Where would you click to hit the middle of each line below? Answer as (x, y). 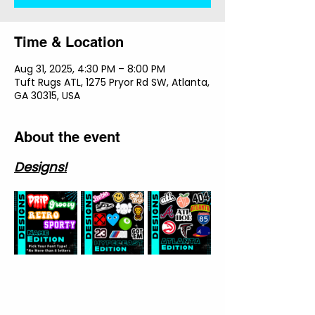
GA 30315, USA (47, 95)
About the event (67, 137)
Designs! (40, 167)
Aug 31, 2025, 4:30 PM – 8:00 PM (90, 69)
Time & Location (69, 42)
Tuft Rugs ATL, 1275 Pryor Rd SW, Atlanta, (112, 82)
